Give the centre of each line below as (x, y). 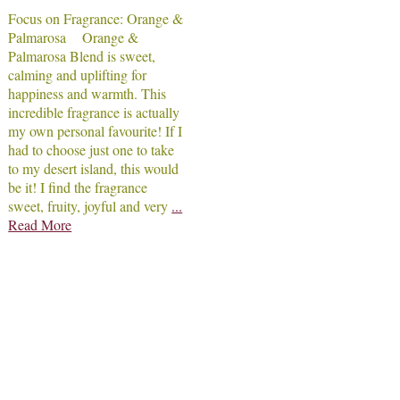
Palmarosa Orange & (74, 37)
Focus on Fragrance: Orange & (96, 19)
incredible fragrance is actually (94, 112)
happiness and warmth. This (87, 94)
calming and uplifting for (78, 75)
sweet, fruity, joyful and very (90, 206)
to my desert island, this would (94, 169)
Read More (40, 225)
